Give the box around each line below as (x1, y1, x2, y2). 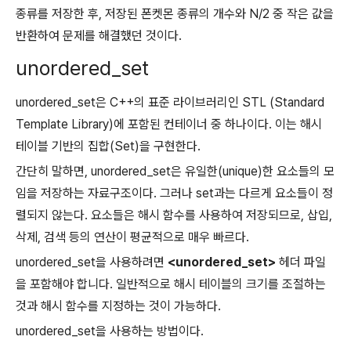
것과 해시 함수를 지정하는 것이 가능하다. (16, 299, 221, 314)
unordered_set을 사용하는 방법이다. (16, 324, 204, 339)
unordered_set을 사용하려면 (16, 255, 168, 270)
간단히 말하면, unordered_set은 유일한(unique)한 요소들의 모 (16, 164, 335, 179)
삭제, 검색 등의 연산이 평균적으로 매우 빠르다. (16, 230, 249, 245)
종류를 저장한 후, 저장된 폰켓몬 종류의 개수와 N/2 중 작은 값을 (16, 6, 334, 22)
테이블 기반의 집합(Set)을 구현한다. (16, 139, 201, 154)
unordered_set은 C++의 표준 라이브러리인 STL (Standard (16, 95, 324, 110)
